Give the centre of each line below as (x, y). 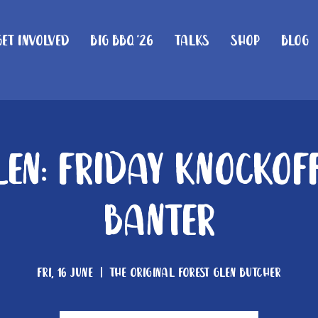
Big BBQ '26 (121, 41)
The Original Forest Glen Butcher (195, 273)
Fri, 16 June (65, 273)
